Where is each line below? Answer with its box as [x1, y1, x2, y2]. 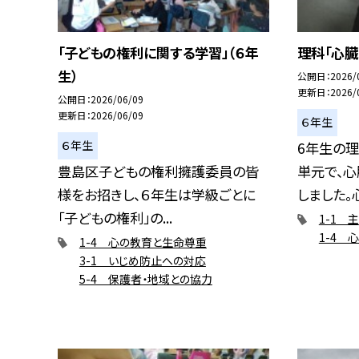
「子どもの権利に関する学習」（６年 [58, 42, 259, 63]
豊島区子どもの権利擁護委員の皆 [58, 160, 259, 181]
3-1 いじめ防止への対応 [79, 252, 206, 268]
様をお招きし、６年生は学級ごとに [58, 184, 256, 204]
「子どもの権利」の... [58, 207, 172, 228]
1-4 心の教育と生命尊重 [79, 233, 207, 250]
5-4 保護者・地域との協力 [79, 270, 212, 287]
